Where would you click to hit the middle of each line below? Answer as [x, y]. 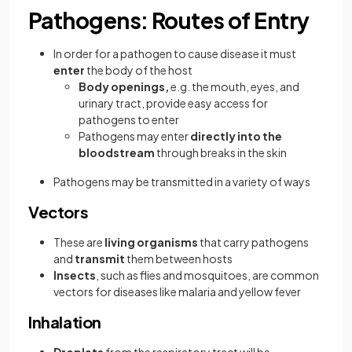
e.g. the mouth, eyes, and [234, 86]
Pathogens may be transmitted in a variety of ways [182, 181]
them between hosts [179, 258]
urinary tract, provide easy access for [173, 103]
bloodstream [117, 152]
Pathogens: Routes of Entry [169, 20]
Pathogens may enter [134, 136]
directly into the [236, 136]
